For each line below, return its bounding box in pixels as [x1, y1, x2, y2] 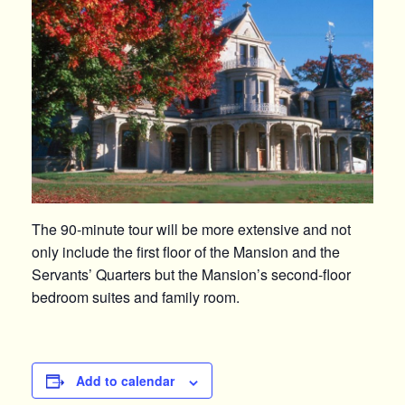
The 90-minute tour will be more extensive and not [32, 219, 351, 240]
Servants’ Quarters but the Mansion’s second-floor [32, 264, 351, 286]
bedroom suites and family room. [32, 287, 240, 308]
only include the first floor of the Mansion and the [32, 241, 340, 263]
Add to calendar [76, 372, 174, 391]
